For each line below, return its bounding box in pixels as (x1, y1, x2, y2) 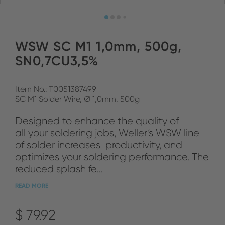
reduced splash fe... (15, 163, 102, 175)
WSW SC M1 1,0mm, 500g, (15, 38, 182, 54)
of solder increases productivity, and (15, 139, 182, 151)
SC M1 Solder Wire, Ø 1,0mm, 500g (15, 94, 140, 104)
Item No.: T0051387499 (15, 84, 96, 94)
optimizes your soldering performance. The (15, 151, 209, 163)
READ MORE (15, 182, 48, 189)
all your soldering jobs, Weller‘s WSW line (15, 127, 199, 139)
